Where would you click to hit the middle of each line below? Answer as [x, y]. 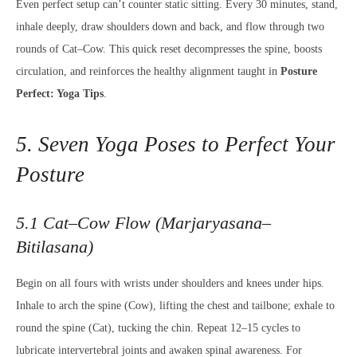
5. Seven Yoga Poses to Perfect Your [176, 144]
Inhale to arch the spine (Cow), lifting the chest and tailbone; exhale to [175, 306]
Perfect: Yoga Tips [60, 94]
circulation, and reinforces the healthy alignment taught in [148, 71]
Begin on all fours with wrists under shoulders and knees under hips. [170, 283]
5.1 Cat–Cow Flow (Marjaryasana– [143, 223]
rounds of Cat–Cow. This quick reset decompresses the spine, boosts [169, 49]
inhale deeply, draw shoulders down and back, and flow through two [170, 27]
